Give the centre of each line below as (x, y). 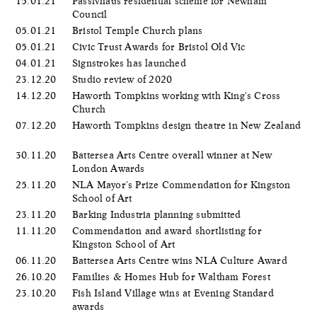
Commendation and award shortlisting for (167, 230)
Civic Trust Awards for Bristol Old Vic (160, 46)
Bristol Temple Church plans (139, 30)
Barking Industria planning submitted (158, 214)
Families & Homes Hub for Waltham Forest (173, 276)
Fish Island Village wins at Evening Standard (173, 293)
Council (91, 14)
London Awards (110, 168)
